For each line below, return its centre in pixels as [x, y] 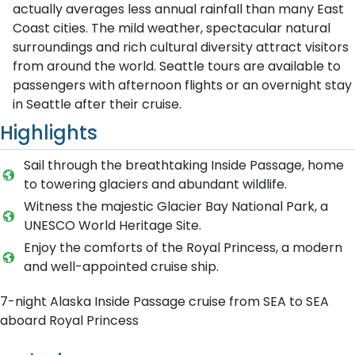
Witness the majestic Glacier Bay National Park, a [176, 206]
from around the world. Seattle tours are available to [177, 66]
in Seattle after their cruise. [97, 104]
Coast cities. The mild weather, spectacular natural [172, 28]
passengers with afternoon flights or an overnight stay [182, 85]
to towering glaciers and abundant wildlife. [155, 184]
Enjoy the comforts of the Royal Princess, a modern [183, 248]
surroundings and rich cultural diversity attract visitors [181, 47]
